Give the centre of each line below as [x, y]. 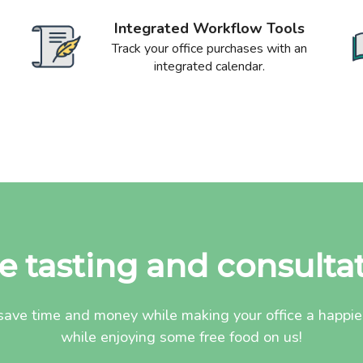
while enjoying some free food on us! [181, 337]
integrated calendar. [209, 66]
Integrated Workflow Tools [209, 28]
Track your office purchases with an [209, 48]
